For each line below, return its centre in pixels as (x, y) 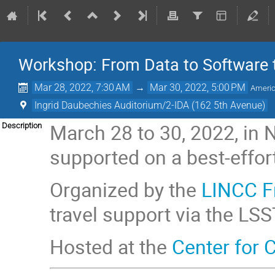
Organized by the (126, 190)
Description (22, 126)
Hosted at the (111, 247)
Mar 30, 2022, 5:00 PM (198, 87)
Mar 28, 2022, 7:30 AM (83, 87)
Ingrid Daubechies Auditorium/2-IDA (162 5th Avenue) (150, 105)
